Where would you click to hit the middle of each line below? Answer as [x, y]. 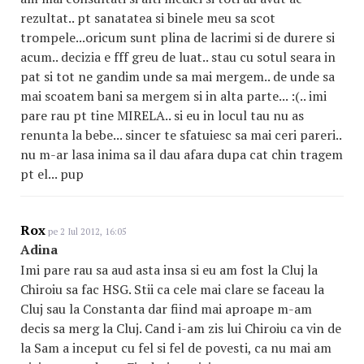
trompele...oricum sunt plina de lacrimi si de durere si [178, 37]
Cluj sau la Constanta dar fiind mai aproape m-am [166, 309]
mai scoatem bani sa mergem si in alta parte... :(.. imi [173, 96]
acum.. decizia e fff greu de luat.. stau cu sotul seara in [178, 57]
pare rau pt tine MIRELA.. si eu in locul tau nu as [162, 115]
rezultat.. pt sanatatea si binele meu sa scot [148, 18]
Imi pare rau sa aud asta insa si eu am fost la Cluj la [169, 270]
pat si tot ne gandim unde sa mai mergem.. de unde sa [178, 76]
